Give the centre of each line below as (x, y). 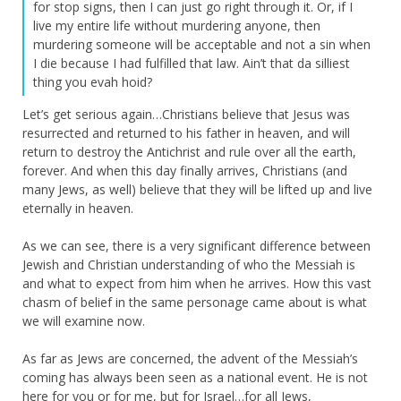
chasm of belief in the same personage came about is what (195, 302)
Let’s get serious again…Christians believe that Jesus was (186, 114)
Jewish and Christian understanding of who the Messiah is (189, 264)
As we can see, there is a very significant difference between (196, 245)
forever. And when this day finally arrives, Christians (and (185, 170)
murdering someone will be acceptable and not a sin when (202, 44)
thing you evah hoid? (93, 81)
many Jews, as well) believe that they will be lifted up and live (197, 189)
